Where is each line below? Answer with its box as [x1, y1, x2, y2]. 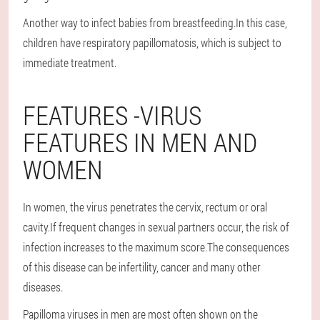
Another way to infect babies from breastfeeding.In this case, [23, 14, 287, 30]
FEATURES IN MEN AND [23, 124, 257, 159]
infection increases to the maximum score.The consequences [23, 239, 289, 254]
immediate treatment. [23, 54, 116, 70]
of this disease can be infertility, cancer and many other [23, 259, 261, 274]
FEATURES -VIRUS [23, 97, 201, 132]
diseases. [23, 279, 63, 294]
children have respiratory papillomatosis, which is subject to [23, 34, 281, 50]
